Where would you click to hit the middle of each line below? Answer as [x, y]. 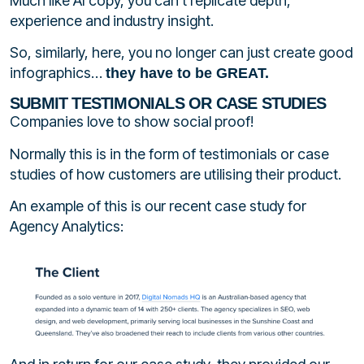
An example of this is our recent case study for [158, 206]
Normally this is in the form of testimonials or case [169, 154]
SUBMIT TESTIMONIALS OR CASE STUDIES [168, 104]
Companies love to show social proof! [132, 122]
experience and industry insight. [112, 20]
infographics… [58, 73]
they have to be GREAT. [187, 74]
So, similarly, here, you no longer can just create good [181, 53]
